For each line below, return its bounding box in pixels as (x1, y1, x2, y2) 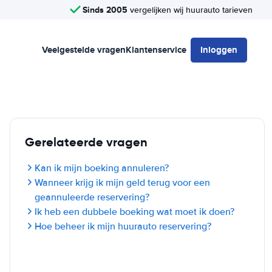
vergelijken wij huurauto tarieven (127, 4, 253, 15)
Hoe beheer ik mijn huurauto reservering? (35, 220, 211, 233)
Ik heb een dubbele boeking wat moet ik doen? (35, 206, 234, 218)
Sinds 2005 (83, 3, 127, 16)
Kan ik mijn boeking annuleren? (35, 162, 169, 174)
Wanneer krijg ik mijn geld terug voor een (35, 177, 210, 189)
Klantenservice (126, 43, 186, 56)
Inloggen (200, 43, 237, 56)
